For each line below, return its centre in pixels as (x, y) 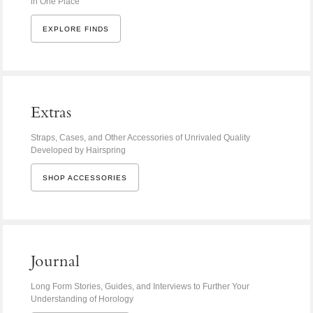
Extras (51, 114)
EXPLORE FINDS (75, 29)
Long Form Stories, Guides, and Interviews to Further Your (140, 287)
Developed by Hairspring (78, 151)
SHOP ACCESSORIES (85, 178)
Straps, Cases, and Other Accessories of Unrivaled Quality (140, 138)
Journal (55, 263)
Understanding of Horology (82, 299)
